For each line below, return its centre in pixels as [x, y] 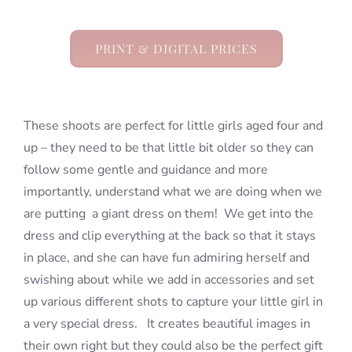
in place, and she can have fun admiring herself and [166, 258]
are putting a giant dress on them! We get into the [168, 214]
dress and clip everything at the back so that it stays [169, 236]
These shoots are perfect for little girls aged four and [173, 126]
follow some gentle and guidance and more [145, 170]
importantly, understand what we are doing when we [172, 192]
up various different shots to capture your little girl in [173, 302]
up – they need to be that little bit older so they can [168, 148]
